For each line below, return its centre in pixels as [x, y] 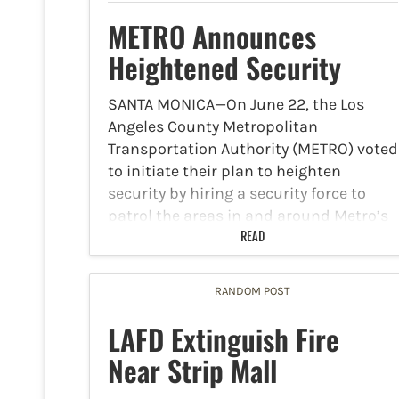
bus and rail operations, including [231, 238]
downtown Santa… [174, 261]
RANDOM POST [253, 291]
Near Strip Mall [192, 370]
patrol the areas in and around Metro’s [248, 216]
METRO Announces [212, 37]
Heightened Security [224, 68]
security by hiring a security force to [237, 194]
